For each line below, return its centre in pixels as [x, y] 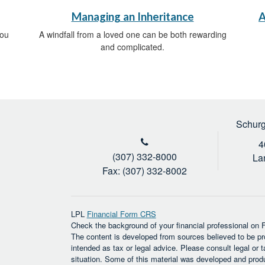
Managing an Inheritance [132, 17]
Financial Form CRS [121, 214]
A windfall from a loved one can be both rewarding [132, 35]
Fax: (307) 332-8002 [144, 171]
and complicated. [132, 47]
